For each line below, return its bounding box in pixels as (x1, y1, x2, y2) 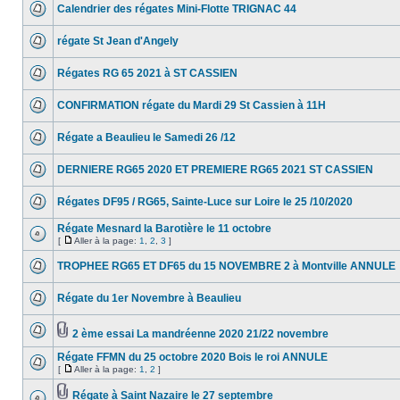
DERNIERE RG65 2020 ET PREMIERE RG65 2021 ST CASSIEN (57, 163, 373, 176)
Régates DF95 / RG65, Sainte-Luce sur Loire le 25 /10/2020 (57, 196, 353, 208)
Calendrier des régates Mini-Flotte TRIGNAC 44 (57, 3, 296, 15)
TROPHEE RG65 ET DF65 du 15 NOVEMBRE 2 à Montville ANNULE (57, 260, 396, 272)
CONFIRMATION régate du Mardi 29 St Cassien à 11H (57, 99, 326, 112)
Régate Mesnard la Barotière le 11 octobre (57, 222, 271, 235)
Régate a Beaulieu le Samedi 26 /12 (57, 131, 236, 144)
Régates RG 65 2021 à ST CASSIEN (57, 67, 237, 79)
